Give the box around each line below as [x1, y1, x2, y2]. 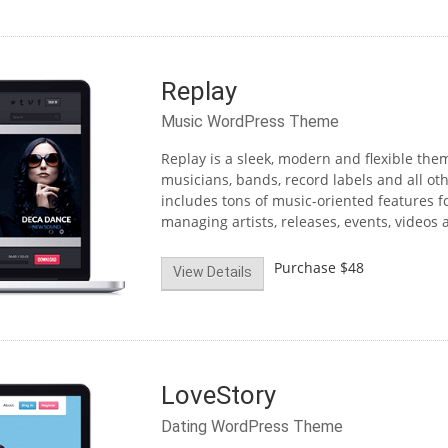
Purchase [273, 257, 336, 277]
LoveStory [160, 380, 276, 411]
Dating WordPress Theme [160, 416, 343, 436]
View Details [172, 264, 252, 281]
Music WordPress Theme [160, 112, 339, 132]
